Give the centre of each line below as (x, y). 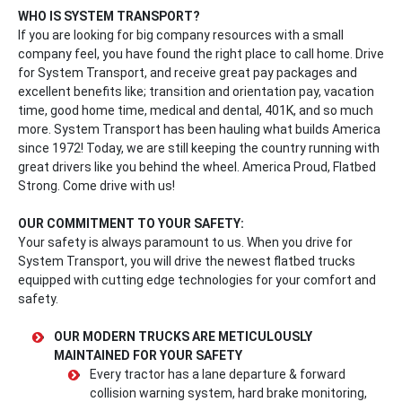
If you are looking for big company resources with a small (181, 35)
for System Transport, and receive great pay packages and (188, 73)
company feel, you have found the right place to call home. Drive (201, 54)
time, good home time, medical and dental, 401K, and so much (196, 111)
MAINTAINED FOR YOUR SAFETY (148, 356)
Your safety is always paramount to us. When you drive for (185, 243)
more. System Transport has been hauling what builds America (199, 130)
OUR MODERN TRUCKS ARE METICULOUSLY (183, 337)
